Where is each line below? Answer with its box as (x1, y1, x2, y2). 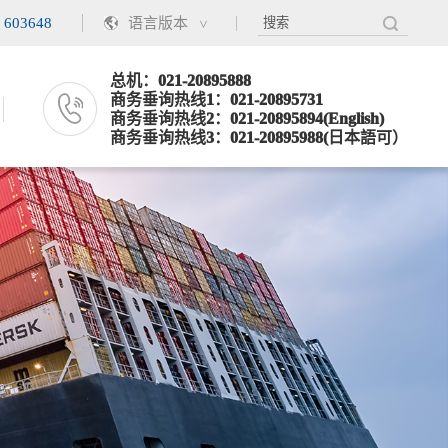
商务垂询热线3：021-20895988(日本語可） (109, 129, 408, 146)
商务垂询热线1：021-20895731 (109, 91, 323, 108)
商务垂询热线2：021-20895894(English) (109, 110, 384, 127)
